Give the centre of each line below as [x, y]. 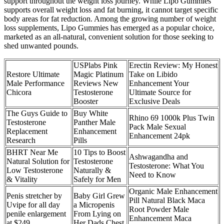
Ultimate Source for [160, 92]
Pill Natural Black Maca [167, 200]
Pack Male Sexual [157, 126]
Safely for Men [97, 179]
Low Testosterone [35, 170]
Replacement [27, 131]
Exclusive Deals [154, 101]
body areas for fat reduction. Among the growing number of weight [110, 18]
